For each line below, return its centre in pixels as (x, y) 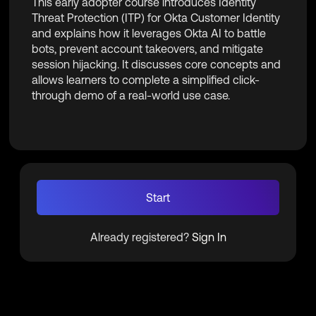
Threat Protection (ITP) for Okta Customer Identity (156, 18)
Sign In (209, 237)
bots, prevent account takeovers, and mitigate (148, 49)
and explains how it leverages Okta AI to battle (149, 34)
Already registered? (141, 237)
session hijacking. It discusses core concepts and (157, 65)
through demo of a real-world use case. (133, 96)
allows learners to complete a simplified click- (146, 80)
